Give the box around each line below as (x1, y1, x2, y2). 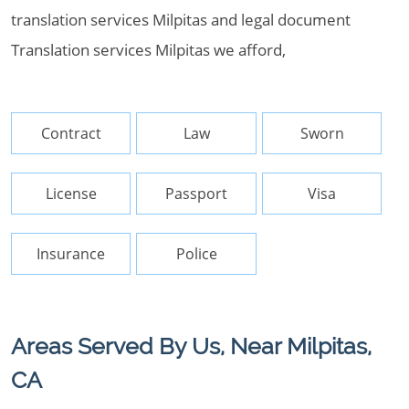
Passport (165, 184, 228, 204)
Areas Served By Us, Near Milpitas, (11, 332, 372, 360)
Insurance (37, 244, 106, 264)
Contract (40, 123, 101, 143)
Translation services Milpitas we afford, (11, 39, 286, 60)
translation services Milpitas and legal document (11, 9, 351, 30)
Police (175, 244, 217, 264)
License (45, 184, 97, 204)
